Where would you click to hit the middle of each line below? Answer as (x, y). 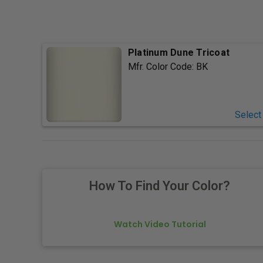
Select (248, 115)
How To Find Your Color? (160, 186)
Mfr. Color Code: (162, 67)
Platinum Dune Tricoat (179, 53)
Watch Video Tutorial (160, 225)
